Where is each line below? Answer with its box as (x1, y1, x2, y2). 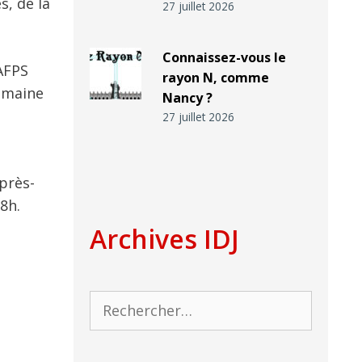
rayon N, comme (162, 69, 269, 87)
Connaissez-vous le (162, 48, 286, 67)
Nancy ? (162, 89, 213, 107)
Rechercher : (89, 292, 166, 311)
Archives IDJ (90, 221, 239, 257)
